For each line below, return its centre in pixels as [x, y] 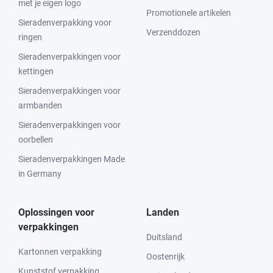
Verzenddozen [173, 32]
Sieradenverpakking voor [65, 23]
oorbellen [36, 140]
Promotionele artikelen [189, 13]
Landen [163, 212]
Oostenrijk [165, 257]
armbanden [40, 105]
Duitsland [164, 237]
